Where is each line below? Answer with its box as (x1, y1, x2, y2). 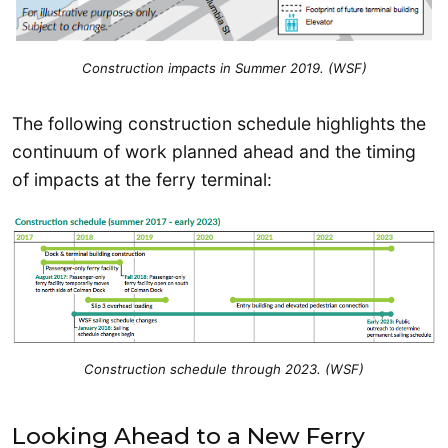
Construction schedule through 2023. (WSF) (84, 360, 364, 377)
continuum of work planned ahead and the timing (12, 141, 416, 163)
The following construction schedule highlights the (12, 113, 426, 135)
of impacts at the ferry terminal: (12, 169, 272, 191)
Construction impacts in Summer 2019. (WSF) (81, 60, 367, 77)
